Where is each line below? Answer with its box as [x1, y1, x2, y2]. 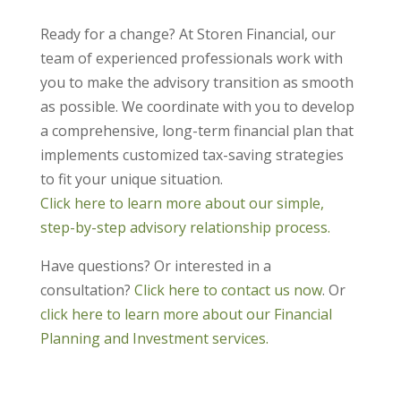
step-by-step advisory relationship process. [39, 218, 330, 238]
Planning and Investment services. [39, 328, 269, 349]
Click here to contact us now [133, 280, 322, 301]
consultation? [39, 280, 134, 301]
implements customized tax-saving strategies [39, 145, 344, 166]
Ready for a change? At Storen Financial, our [39, 24, 336, 45]
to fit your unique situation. [39, 169, 223, 190]
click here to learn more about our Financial [39, 304, 332, 325]
